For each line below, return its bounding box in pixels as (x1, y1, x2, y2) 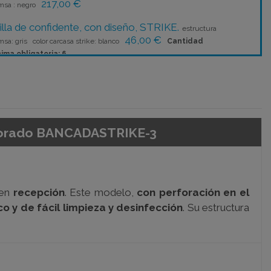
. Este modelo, (64, 186, 137, 199)
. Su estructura (183, 201, 250, 214)
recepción (13, 186, 65, 199)
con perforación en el (137, 186, 250, 199)
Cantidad (167, 37, 204, 46)
